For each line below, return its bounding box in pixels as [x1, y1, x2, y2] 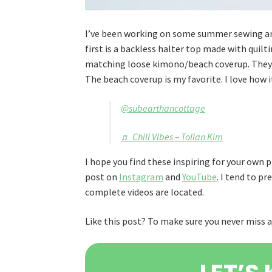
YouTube [182, 171, 217, 183]
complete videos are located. [85, 186, 205, 199]
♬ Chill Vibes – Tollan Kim [121, 131, 223, 143]
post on [85, 171, 120, 183]
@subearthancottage [121, 101, 206, 114]
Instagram [119, 171, 164, 183]
